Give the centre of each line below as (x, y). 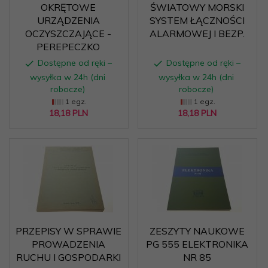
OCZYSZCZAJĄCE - (68, 33)
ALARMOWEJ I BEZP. (197, 33)
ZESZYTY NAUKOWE (197, 231)
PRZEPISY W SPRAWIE (68, 231)
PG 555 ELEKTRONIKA (197, 244)
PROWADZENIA (68, 244)
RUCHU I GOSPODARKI (68, 257)
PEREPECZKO (68, 46)
